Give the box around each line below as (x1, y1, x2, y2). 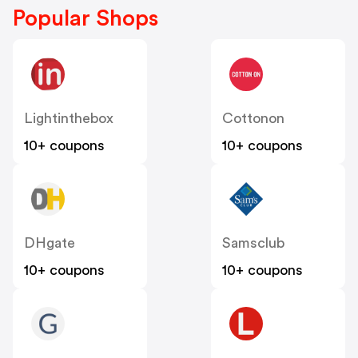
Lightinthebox (24, 111, 113, 126)
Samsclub (222, 236, 284, 251)
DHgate (24, 236, 75, 251)
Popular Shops (13, 7, 158, 30)
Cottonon (222, 111, 284, 126)
